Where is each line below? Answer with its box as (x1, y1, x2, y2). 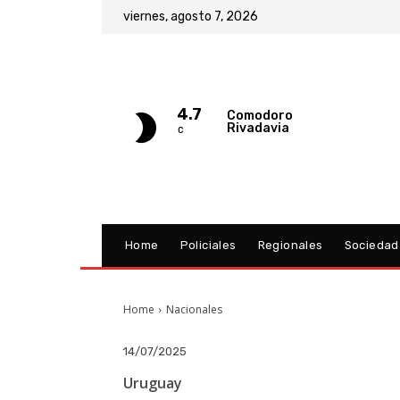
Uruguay (123, 372, 182, 393)
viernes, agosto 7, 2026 (123, 9, 258, 24)
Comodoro (227, 107, 294, 123)
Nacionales (166, 302, 222, 318)
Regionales (257, 238, 323, 253)
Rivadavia (227, 120, 290, 136)
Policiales (179, 238, 237, 253)
